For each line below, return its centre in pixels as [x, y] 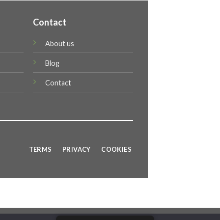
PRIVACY [77, 150]
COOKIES [117, 150]
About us [60, 43]
